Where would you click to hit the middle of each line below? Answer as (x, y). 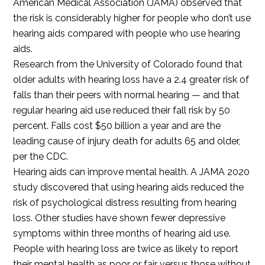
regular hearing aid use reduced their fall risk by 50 (122, 111)
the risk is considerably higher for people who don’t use (132, 18)
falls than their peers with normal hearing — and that (127, 95)
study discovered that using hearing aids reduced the (129, 188)
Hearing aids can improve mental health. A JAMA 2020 (132, 172)
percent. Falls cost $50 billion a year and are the (117, 126)
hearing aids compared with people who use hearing (127, 34)
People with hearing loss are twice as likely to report (126, 249)
